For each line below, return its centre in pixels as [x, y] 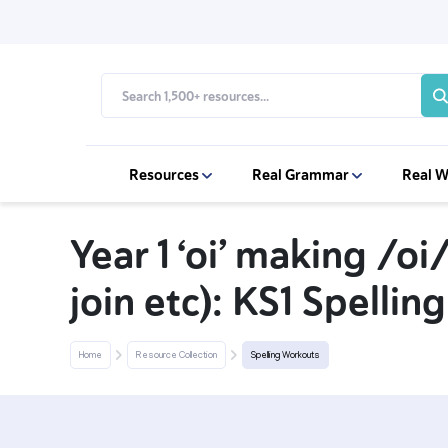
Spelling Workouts [285, 356]
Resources [165, 175]
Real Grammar [302, 175]
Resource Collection [176, 356]
